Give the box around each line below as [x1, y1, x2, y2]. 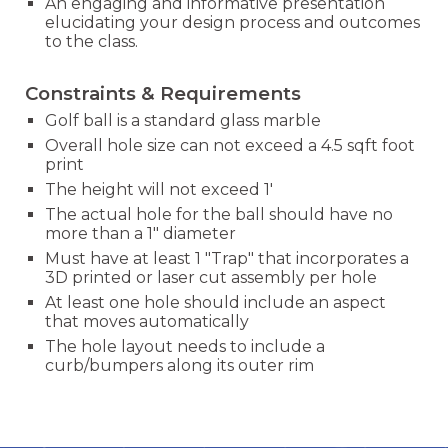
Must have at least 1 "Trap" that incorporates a [45, 249, 410, 268]
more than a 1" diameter [45, 224, 245, 243]
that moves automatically [45, 312, 254, 331]
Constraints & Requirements [25, 82, 302, 105]
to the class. [45, 32, 139, 51]
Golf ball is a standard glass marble [45, 111, 322, 130]
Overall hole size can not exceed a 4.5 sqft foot [45, 136, 416, 155]
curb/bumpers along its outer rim [45, 356, 315, 375]
